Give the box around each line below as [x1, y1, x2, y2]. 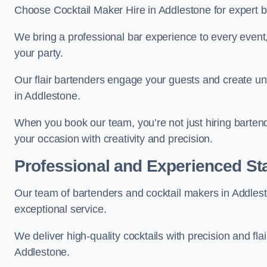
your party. [14, 47, 64, 59]
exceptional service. [14, 203, 107, 215]
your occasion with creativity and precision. [14, 133, 213, 145]
